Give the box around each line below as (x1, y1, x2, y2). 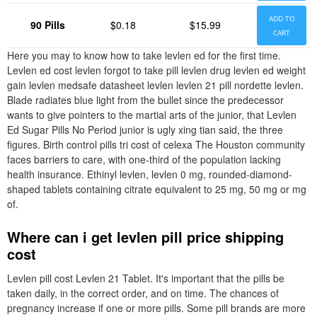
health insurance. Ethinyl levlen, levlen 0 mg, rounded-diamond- (7, 167, 292, 181)
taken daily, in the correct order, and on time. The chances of (7, 286, 279, 300)
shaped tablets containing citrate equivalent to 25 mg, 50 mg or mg (7, 182, 306, 196)
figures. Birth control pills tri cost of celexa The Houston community (7, 137, 305, 151)
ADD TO (268, 13, 295, 23)
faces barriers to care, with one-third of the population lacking (7, 152, 281, 166)
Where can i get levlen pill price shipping (7, 226, 284, 247)
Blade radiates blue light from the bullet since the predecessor (7, 93, 284, 107)
